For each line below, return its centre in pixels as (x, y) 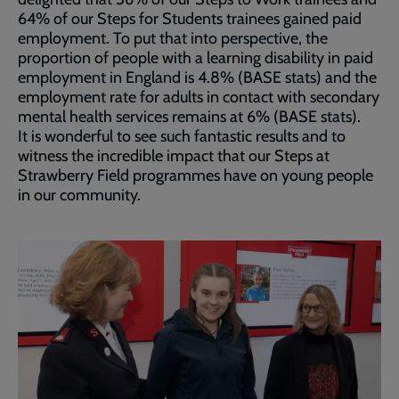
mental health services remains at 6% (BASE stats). (189, 116)
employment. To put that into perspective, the (173, 38)
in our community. (79, 195)
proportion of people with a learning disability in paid (195, 57)
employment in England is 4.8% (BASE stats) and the (197, 77)
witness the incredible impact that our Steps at (174, 155)
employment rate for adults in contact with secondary (199, 97)
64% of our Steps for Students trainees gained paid (190, 18)
